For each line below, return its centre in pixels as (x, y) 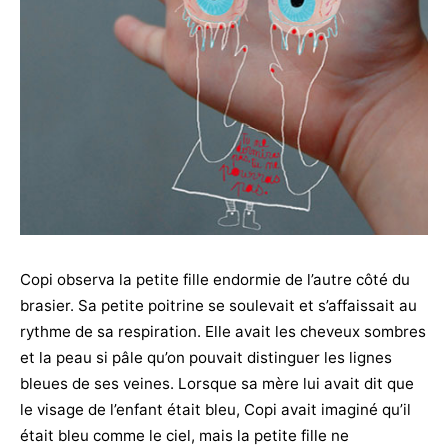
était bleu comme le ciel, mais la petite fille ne (184, 435)
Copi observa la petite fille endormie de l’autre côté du (215, 279)
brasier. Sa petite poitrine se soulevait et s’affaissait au (218, 305)
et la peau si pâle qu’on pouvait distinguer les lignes (206, 357)
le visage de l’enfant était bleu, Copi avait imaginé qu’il (215, 409)
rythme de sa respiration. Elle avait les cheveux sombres (223, 331)
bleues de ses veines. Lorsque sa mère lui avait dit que (217, 383)
